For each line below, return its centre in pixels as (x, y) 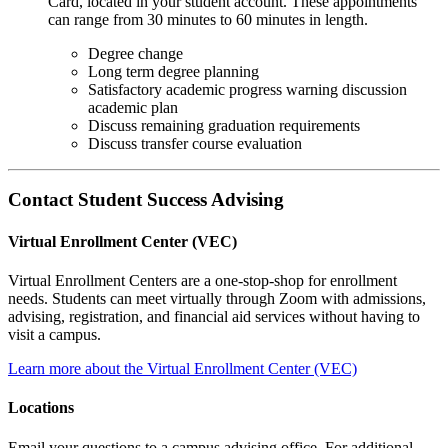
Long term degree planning (173, 71)
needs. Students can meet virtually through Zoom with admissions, (217, 298)
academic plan (133, 107)
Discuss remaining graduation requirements (224, 125)
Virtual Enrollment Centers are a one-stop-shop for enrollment (202, 280)
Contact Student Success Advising (146, 200)
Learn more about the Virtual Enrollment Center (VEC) (182, 368)
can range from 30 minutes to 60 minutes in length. (210, 19)
